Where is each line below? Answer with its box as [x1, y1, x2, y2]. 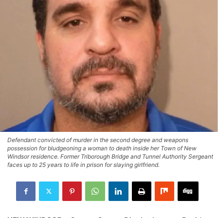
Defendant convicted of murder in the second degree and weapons [7, 136, 188, 144]
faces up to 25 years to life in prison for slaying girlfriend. [7, 161, 160, 168]
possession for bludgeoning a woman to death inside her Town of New [7, 144, 197, 152]
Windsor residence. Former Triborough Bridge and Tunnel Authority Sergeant [7, 152, 213, 160]
